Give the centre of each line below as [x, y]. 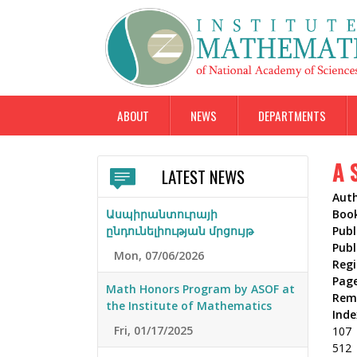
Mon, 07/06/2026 [159, 256]
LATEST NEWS [203, 177]
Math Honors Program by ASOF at [200, 289]
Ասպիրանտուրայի [162, 214]
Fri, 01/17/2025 [153, 331]
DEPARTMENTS [292, 116]
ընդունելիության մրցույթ [180, 231]
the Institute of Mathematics [189, 306]
